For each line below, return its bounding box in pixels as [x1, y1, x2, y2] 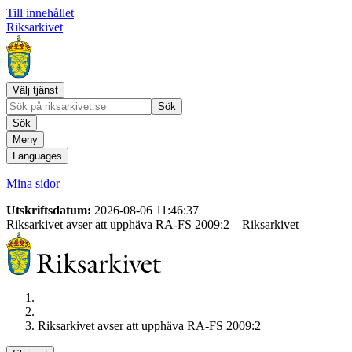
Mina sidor [6, 177, 60, 190]
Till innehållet [6, 6, 74, 20]
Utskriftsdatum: [6, 203, 94, 217]
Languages [13, 150, 62, 162]
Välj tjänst [13, 84, 58, 96]
